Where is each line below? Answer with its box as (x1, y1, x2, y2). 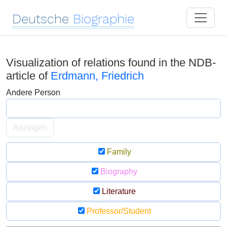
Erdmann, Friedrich (51, 69, 144, 82)
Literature (100, 187, 136, 196)
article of (6, 69, 51, 82)
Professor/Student (85, 207, 151, 215)
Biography (98, 167, 137, 176)
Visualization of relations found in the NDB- (6, 56, 216, 69)
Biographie (73, 11, 134, 26)
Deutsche (12, 11, 69, 26)
